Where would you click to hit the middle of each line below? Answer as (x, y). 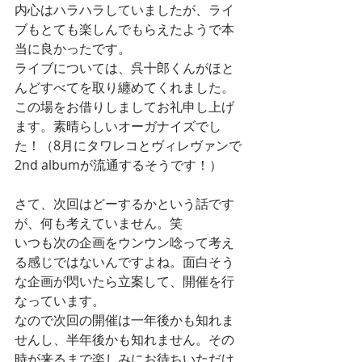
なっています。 (60, 301)
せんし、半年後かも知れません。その (124, 340)
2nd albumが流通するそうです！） (118, 165)
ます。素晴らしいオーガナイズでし (118, 126)
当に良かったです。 (73, 49)
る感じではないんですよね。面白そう (124, 262)
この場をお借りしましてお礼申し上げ (124, 107)
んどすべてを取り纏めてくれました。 (124, 88)
